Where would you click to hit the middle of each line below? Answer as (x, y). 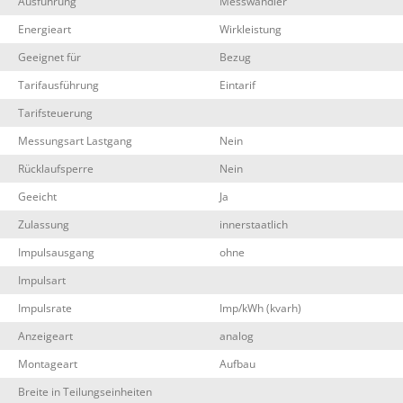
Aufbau (237, 364)
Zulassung (44, 224)
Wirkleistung (251, 29)
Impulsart (42, 280)
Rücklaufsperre (56, 169)
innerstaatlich (254, 224)
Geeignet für (49, 57)
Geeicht (37, 197)
